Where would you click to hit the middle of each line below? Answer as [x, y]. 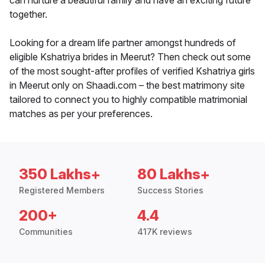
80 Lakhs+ [174, 174]
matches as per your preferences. [81, 114]
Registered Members [62, 190]
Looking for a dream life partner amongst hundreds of [123, 43]
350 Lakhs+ [60, 174]
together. [28, 14]
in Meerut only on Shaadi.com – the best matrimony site [127, 85]
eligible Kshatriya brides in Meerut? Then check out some [130, 57]
